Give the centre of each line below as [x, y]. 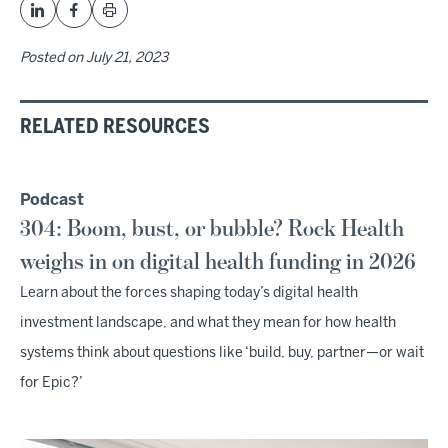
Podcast [52, 200]
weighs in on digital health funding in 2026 [218, 262]
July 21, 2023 [127, 58]
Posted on [53, 58]
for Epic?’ [51, 383]
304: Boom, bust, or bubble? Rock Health [212, 229]
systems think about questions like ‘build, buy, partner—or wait [222, 353]
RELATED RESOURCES [115, 127]
